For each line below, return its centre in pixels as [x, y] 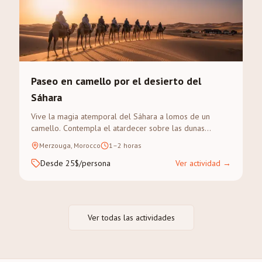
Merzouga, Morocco [70, 145]
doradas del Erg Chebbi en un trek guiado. [106, 140]
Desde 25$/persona [75, 163]
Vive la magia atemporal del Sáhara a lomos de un [120, 116]
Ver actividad [198, 163]
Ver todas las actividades [131, 218]
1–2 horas [125, 145]
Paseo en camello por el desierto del [116, 81]
